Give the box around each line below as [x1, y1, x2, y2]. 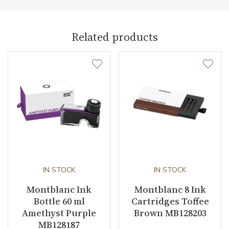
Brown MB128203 [133, 206, 207, 219]
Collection [15, 21, 53, 31]
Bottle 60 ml [33, 194, 85, 208]
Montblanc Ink [27, 182, 91, 196]
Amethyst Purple [22, 206, 96, 219]
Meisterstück [120, 21, 161, 31]
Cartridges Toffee [131, 194, 209, 208]
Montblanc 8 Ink [134, 182, 206, 196]
